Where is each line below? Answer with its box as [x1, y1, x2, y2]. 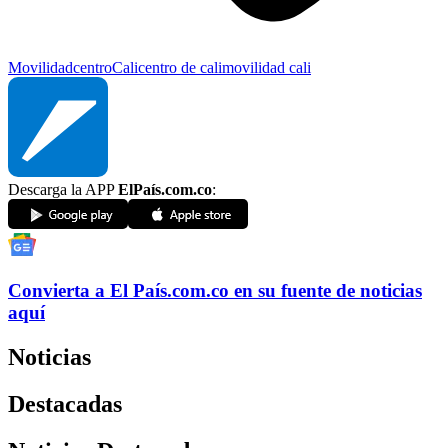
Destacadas [8, 390, 122, 417]
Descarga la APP [8, 181, 118, 199]
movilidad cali [222, 59, 311, 77]
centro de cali [138, 59, 222, 77]
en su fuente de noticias [234, 279, 422, 301]
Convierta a [8, 279, 105, 301]
